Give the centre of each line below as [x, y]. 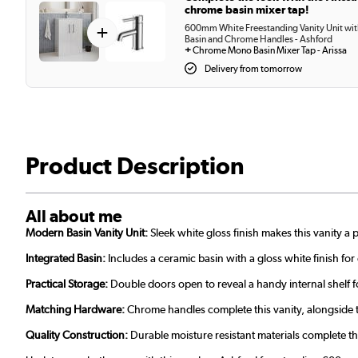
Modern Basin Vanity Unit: [88, 233]
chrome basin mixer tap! [247, 10]
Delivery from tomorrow [253, 69]
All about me [74, 217]
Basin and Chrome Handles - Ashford [259, 40]
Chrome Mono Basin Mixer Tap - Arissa [270, 51]
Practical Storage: [68, 284]
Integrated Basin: [67, 259]
